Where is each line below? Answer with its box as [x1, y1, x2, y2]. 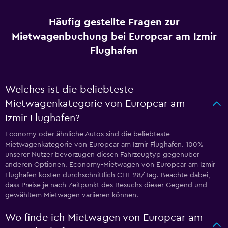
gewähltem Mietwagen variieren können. [5, 192, 138, 199]
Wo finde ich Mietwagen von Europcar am [5, 213, 203, 223]
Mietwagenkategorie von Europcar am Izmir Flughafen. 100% [5, 141, 203, 148]
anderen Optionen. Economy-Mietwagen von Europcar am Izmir [5, 161, 215, 168]
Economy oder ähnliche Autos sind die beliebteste [5, 131, 170, 138]
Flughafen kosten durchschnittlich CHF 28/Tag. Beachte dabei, [5, 172, 210, 179]
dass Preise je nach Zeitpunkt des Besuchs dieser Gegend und [5, 182, 207, 189]
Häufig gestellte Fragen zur [48, 17, 180, 27]
